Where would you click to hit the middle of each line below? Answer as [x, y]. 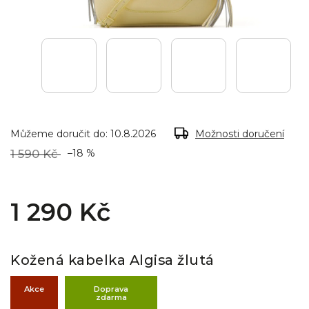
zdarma [111, 298]
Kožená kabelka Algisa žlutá [112, 260]
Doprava [111, 289]
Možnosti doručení [240, 133]
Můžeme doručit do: [59, 133]
